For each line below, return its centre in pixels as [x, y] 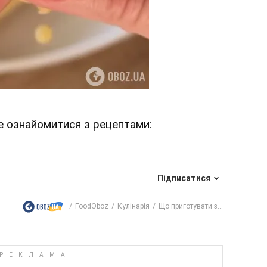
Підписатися [184, 178]
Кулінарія [133, 206]
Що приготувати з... [191, 206]
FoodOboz [92, 206]
